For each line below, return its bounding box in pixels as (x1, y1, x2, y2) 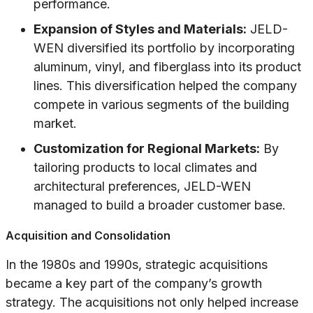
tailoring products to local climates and (34, 160, 257, 175)
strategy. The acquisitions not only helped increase (6, 295, 298, 310)
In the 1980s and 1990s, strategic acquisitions (6, 257, 268, 272)
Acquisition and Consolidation (6, 228, 170, 243)
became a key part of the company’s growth (6, 276, 262, 291)
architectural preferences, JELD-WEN (34, 179, 251, 194)
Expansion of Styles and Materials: (34, 22, 247, 37)
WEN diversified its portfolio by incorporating (34, 41, 295, 56)
